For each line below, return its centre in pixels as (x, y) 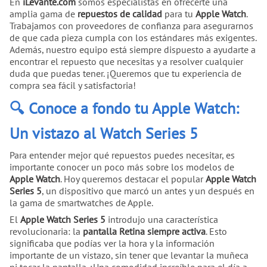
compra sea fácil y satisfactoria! (73, 86)
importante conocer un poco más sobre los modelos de (122, 167)
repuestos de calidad (120, 14)
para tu (179, 14)
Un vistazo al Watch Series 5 (104, 133)
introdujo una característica (162, 220)
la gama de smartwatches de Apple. (81, 203)
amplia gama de (44, 14)
